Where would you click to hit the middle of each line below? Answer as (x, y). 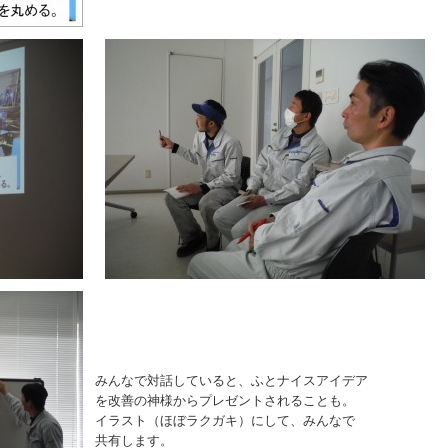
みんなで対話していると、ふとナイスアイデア (231, 380)
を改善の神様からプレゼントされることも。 (225, 400)
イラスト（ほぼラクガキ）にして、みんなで (225, 420)
